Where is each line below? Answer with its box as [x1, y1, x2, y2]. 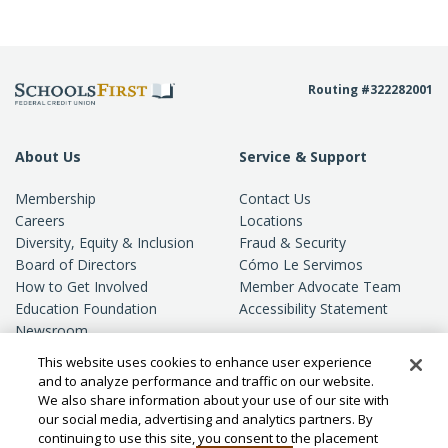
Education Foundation [15, 299, 157, 319]
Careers [15, 211, 65, 231]
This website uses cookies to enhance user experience [38, 353, 373, 371]
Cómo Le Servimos [239, 255, 363, 275]
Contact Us [239, 189, 311, 209]
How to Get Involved [15, 277, 148, 297]
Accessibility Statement [239, 299, 388, 319]
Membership [15, 189, 96, 209]
